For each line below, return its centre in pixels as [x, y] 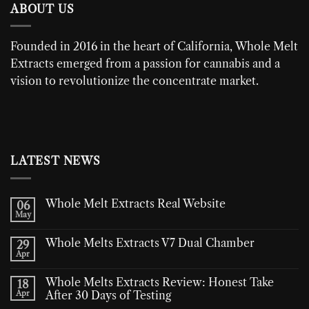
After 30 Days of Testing [108, 295]
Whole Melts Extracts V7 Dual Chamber [150, 242]
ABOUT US [42, 9]
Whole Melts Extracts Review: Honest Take [160, 282]
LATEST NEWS [56, 161]
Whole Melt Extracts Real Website [136, 203]
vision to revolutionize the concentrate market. [134, 81]
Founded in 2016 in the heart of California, [123, 47]
